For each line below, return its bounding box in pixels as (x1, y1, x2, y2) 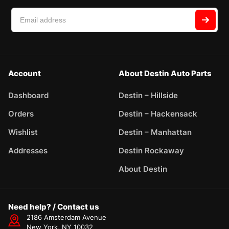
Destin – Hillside (119, 90, 178, 100)
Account (8, 68, 41, 78)
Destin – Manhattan (119, 127, 192, 137)
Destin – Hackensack (119, 108, 197, 119)
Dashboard (8, 90, 49, 100)
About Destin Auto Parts (119, 68, 212, 78)
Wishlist (8, 127, 38, 137)
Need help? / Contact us (8, 201, 99, 212)
